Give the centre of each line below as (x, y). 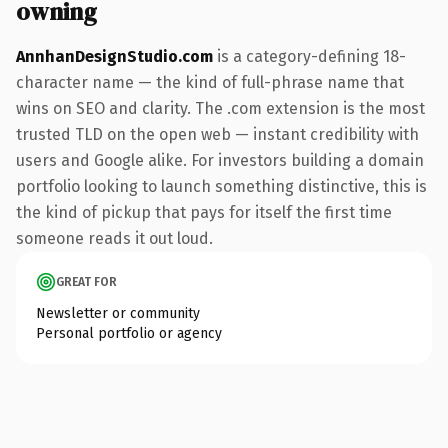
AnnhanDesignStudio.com (114, 56)
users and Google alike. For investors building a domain (220, 160)
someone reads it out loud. (114, 238)
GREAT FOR (86, 281)
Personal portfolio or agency (129, 333)
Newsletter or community (118, 313)
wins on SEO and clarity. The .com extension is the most (220, 108)
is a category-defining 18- (309, 56)
